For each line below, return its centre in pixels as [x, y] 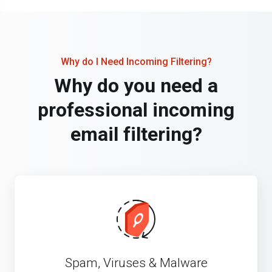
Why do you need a [136, 86]
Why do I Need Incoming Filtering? [136, 62]
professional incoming [136, 110]
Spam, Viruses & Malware [136, 263]
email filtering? [136, 134]
